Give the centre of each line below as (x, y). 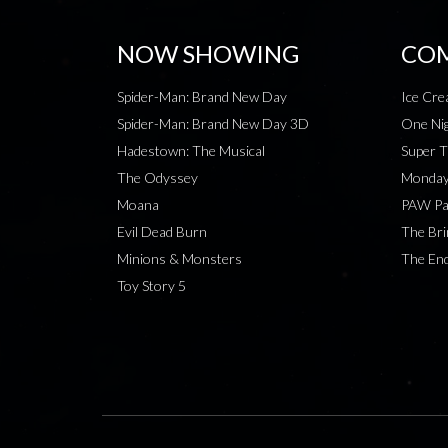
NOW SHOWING (208, 54)
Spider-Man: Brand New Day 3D (213, 124)
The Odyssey (157, 178)
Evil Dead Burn (162, 232)
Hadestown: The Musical (191, 151)
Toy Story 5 (151, 286)
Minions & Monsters (179, 259)
